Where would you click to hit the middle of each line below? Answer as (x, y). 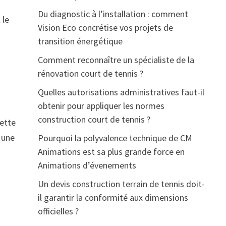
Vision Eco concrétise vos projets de (105, 27)
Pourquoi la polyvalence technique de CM (115, 138)
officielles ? (58, 211)
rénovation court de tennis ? (90, 73)
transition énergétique (80, 41)
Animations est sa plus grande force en (111, 152)
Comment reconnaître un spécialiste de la (116, 60)
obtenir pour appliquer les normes (101, 106)
